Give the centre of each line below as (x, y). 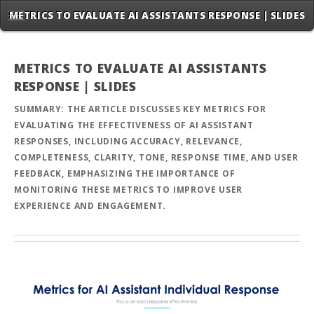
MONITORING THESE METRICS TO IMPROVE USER (129, 190)
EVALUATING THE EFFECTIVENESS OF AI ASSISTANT (134, 125)
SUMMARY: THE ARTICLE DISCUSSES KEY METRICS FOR (140, 109)
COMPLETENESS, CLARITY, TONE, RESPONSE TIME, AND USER (156, 158)
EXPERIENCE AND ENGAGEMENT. (90, 206)
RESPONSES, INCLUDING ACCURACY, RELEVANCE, (128, 142)
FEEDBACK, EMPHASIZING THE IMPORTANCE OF (125, 174)
